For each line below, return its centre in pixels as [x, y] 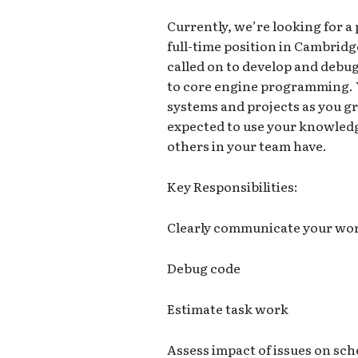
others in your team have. [247, 146]
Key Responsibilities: [233, 187]
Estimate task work [228, 309]
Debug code [204, 268]
